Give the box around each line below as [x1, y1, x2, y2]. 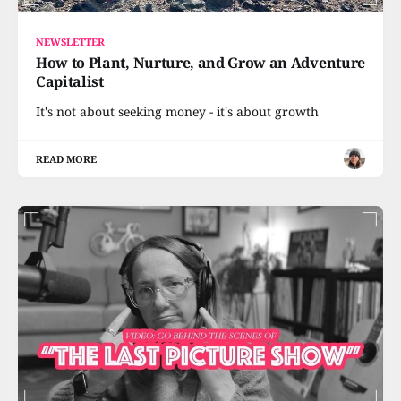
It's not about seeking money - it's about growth [36, 102, 319, 120]
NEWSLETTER [36, 34, 106, 48]
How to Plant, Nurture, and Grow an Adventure [36, 52, 365, 73]
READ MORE [36, 151, 98, 166]
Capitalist [36, 71, 104, 91]
